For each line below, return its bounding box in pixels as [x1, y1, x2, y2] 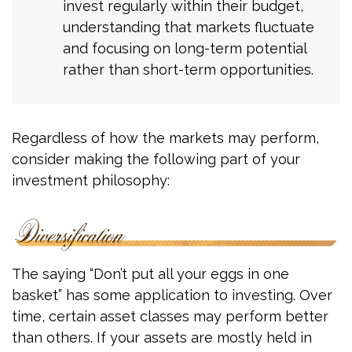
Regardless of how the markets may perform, [12, 130, 319, 147]
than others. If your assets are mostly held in [12, 328, 312, 346]
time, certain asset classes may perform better [12, 307, 328, 324]
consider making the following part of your [12, 151, 300, 168]
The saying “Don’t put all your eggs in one [12, 265, 289, 282]
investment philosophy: [12, 172, 170, 189]
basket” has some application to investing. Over [12, 286, 332, 303]
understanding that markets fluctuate [63, 19, 314, 36]
